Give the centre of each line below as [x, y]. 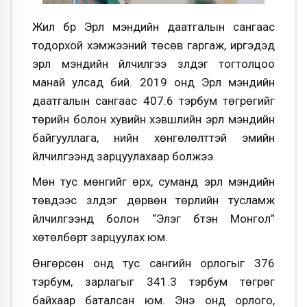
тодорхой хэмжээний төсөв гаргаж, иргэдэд [153, 45]
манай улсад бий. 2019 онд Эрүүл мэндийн [153, 82]
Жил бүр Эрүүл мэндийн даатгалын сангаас [153, 26]
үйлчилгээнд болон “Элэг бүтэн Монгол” [153, 219]
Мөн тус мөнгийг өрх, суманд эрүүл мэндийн [153, 182]
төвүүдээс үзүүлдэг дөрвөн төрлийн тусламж [153, 200]
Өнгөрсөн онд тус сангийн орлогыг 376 [153, 263]
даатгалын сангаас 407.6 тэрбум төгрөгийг [153, 100]
